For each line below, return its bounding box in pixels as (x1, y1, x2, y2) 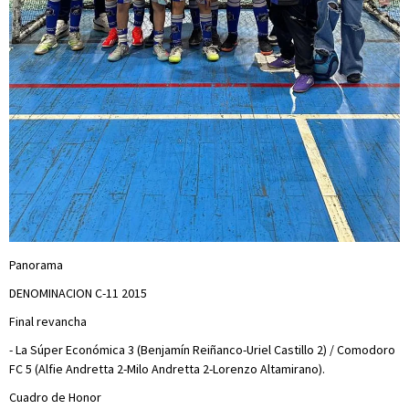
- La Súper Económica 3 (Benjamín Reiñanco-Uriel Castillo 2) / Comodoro (9, 341, 395, 358)
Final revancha (9, 312, 87, 330)
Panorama (9, 256, 63, 273)
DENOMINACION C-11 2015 (9, 284, 147, 301)
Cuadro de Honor (9, 388, 101, 405)
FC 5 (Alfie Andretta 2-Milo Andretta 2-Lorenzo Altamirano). (9, 360, 325, 377)
